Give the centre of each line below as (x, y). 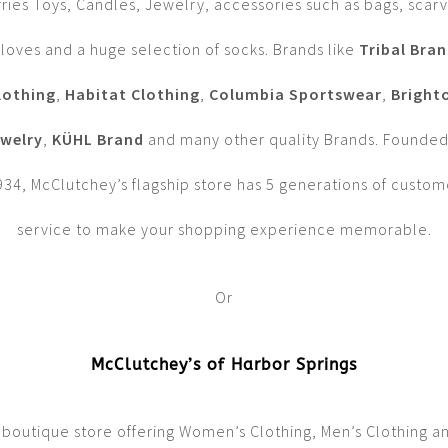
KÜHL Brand (98, 139)
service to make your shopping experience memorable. (224, 229)
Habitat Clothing (132, 94)
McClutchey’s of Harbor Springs (224, 364)
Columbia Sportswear (295, 94)
